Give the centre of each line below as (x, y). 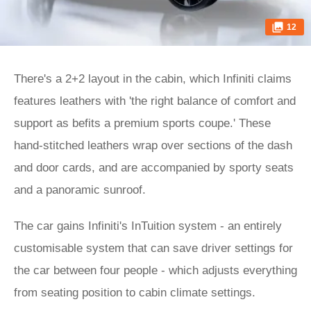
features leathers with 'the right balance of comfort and (155, 101)
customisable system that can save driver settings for (153, 248)
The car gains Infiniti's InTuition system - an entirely (148, 226)
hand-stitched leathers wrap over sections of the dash (153, 145)
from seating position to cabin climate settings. (135, 293)
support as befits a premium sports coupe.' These (142, 123)
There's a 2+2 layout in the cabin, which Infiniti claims (153, 79)
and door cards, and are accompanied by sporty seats (154, 168)
